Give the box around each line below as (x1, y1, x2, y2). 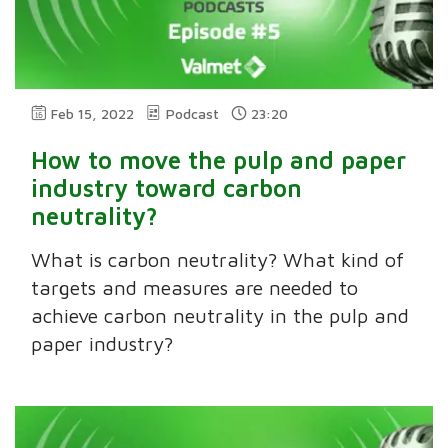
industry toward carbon (31, 174, 303, 203)
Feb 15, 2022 (51, 105, 135, 123)
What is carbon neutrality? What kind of (31, 248, 405, 272)
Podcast (166, 105, 220, 123)
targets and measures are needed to (31, 276, 359, 300)
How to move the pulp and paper (31, 146, 407, 175)
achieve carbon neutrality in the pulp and (31, 304, 410, 328)
